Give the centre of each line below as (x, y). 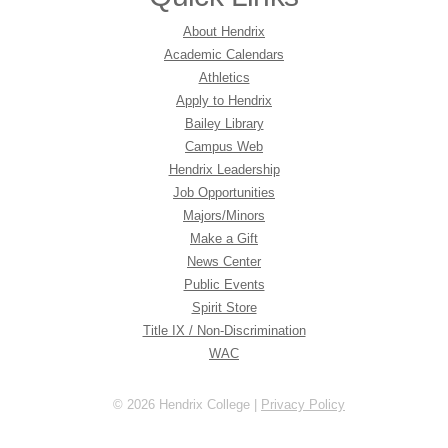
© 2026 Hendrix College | (187, 404)
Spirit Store (224, 307)
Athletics (224, 77)
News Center (224, 261)
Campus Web (224, 146)
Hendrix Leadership (224, 169)
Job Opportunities (224, 192)
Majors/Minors (224, 215)
